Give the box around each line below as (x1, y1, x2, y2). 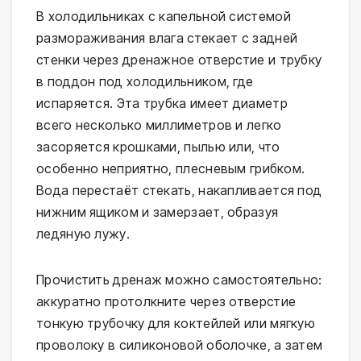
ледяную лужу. (36, 226, 130, 243)
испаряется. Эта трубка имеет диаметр (36, 95, 288, 112)
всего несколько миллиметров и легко (36, 117, 282, 134)
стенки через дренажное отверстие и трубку (36, 52, 322, 68)
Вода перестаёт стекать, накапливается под (36, 182, 322, 199)
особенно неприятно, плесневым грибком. (36, 160, 305, 177)
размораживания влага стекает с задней (36, 30, 298, 47)
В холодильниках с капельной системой (36, 8, 291, 25)
